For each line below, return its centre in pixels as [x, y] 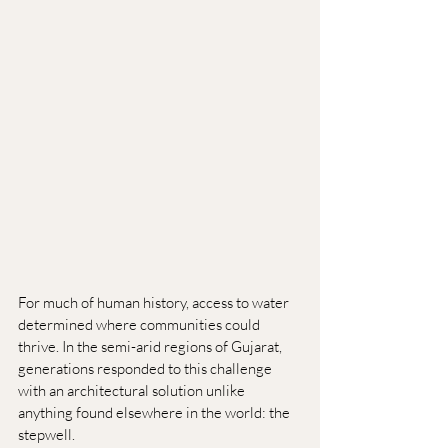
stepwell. [46, 435]
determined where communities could [140, 325]
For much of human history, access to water [155, 303]
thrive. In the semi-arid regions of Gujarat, [151, 347]
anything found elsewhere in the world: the [155, 413]
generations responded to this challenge [146, 369]
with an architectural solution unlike [133, 391]
